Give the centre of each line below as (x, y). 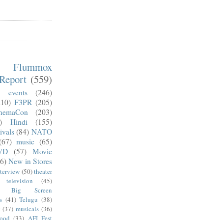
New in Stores (30, 161)
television (19, 180)
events (18, 92)
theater (43, 171)
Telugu (29, 199)
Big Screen (32, 190)
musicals (27, 208)
